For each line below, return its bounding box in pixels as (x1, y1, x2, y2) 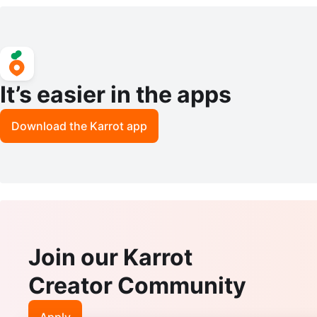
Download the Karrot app (11, 118, 147, 133)
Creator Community (28, 271, 246, 299)
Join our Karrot (28, 243, 192, 271)
